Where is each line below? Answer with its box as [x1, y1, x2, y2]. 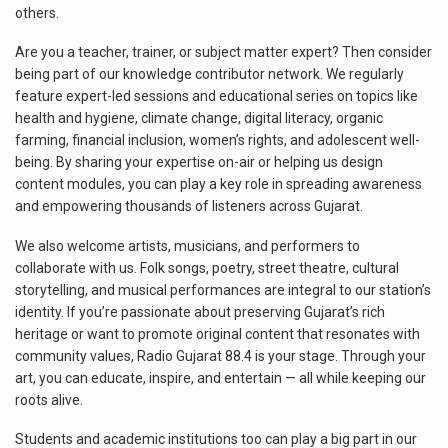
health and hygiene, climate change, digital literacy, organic [15, 110, 383, 126]
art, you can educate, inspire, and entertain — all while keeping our [15, 369, 426, 386]
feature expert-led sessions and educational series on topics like [15, 88, 418, 104]
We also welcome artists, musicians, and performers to [15, 237, 360, 254]
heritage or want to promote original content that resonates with [15, 325, 420, 342]
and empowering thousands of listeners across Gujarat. [15, 198, 363, 214]
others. [15, 4, 59, 21]
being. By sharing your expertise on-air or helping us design [15, 154, 383, 170]
